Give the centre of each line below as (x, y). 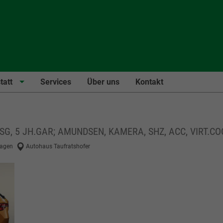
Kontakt (149, 82)
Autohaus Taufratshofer (58, 146)
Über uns (103, 82)
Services (56, 82)
